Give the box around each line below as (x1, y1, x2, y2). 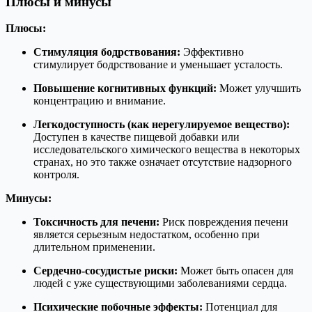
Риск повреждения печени (159, 216, 288, 228)
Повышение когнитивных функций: (33, 82, 217, 95)
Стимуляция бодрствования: (33, 46, 180, 58)
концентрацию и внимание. (33, 95, 166, 107)
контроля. (33, 169, 79, 181)
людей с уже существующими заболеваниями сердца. (33, 277, 287, 290)
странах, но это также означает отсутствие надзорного (33, 156, 292, 169)
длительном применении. (33, 241, 155, 253)
